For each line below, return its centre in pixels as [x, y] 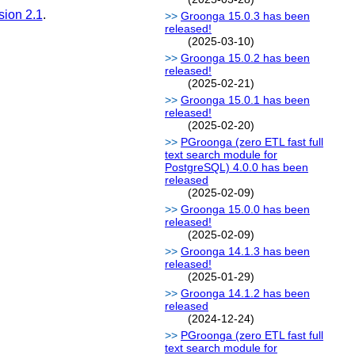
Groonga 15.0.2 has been [245, 58]
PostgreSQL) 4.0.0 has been [237, 168]
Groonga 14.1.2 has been [245, 294]
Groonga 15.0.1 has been [245, 100]
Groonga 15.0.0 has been [245, 210]
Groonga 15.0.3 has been [245, 16]
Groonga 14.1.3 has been [245, 252]
